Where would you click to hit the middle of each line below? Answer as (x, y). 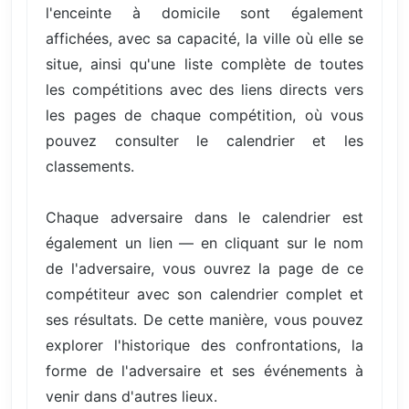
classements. (90, 167)
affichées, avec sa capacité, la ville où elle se (204, 39)
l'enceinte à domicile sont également (204, 13)
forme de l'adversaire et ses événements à (204, 371)
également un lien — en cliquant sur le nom (204, 243)
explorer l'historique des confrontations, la (204, 346)
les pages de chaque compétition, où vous (204, 115)
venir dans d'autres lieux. (131, 397)
